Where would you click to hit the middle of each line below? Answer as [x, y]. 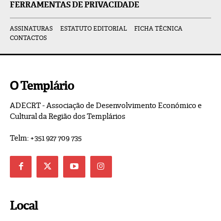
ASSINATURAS [31, 28]
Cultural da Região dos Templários [68, 116]
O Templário [42, 86]
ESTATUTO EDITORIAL [93, 28]
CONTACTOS [28, 38]
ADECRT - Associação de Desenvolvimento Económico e [106, 105]
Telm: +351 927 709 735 [46, 138]
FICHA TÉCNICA [158, 28]
